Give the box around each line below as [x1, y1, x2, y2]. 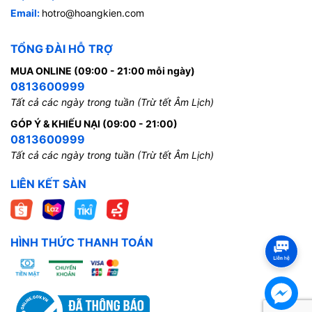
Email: [10, 6, 42, 19]
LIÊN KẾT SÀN [10, 176, 86, 191]
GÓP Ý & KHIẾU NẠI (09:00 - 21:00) [10, 117, 178, 130]
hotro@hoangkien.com [42, 6, 144, 19]
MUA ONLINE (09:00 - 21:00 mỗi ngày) [10, 64, 195, 77]
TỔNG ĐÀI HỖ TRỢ [10, 41, 113, 56]
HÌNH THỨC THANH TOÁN [10, 235, 153, 249]
